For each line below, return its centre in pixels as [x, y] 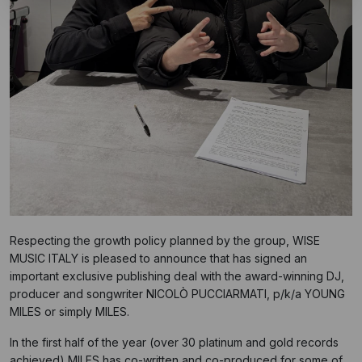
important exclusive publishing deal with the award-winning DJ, [177, 276]
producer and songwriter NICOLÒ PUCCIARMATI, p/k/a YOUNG [177, 294]
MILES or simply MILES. [69, 312]
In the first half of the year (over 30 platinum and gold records [174, 343]
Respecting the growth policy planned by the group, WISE [165, 241]
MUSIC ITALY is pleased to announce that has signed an [158, 259]
